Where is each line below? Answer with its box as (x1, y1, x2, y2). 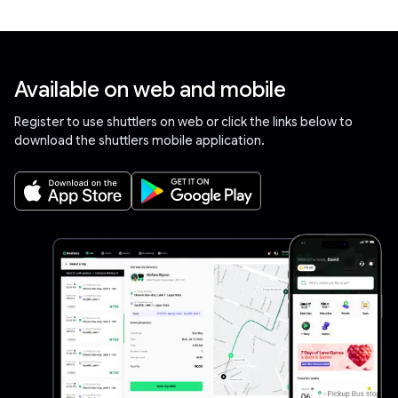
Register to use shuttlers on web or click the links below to (14, 114, 353, 131)
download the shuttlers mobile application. (14, 132, 265, 149)
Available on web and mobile (14, 76, 286, 104)
